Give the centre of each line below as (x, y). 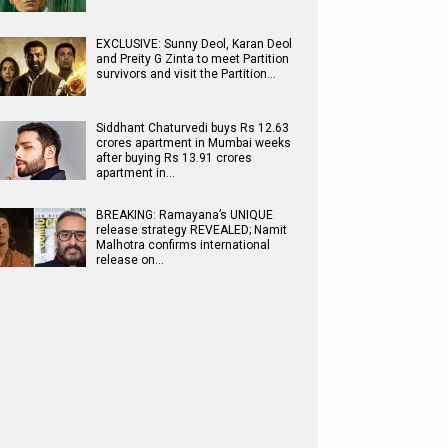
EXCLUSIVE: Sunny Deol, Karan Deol (194, 44)
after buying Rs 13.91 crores (174, 158)
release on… (130, 260)
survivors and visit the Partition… (186, 74)
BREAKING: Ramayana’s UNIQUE (184, 215)
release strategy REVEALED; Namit (191, 230)
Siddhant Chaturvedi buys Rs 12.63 (192, 128)
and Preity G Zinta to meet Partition (192, 59)
